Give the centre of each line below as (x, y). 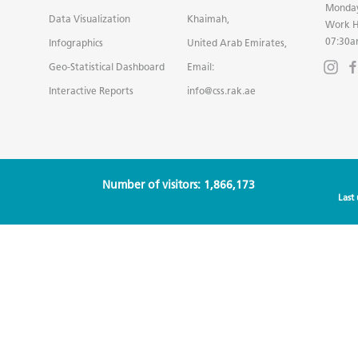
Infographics (76, 42)
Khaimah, (208, 18)
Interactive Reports (91, 90)
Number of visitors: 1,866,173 (179, 185)
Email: (200, 66)
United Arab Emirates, (237, 42)
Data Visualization (90, 18)
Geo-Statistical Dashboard (107, 66)
